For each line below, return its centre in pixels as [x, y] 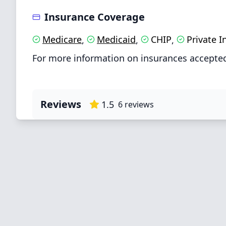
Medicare [62, 39]
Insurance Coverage [95, 17]
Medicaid [116, 39]
